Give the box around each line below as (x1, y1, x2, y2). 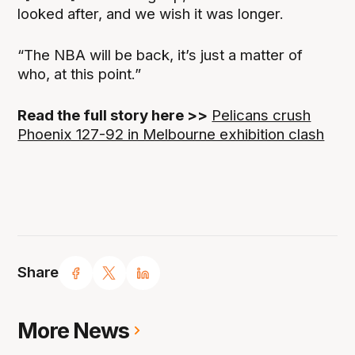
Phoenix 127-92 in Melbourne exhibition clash (17, 125, 325, 144)
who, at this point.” (17, 64, 142, 83)
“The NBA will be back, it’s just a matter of (17, 45, 303, 64)
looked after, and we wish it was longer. (17, 4, 284, 23)
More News (17, 317, 130, 344)
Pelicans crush (212, 106, 311, 125)
